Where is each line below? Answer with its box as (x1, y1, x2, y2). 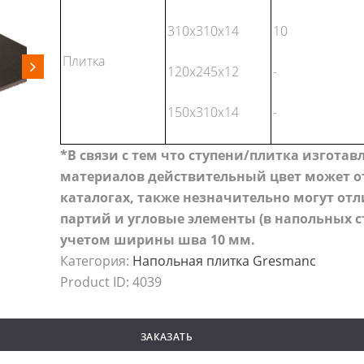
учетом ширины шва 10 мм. (60, 231, 255, 249)
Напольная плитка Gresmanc (132, 252, 316, 271)
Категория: (60, 252, 132, 271)
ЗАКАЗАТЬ (140, 329, 193, 344)
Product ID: (60, 273, 132, 292)
